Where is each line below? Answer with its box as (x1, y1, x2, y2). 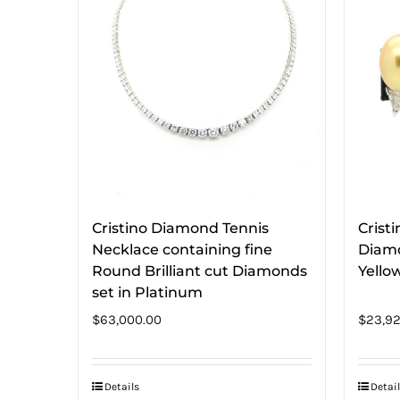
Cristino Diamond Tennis (92, 219, 269, 237)
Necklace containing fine (92, 240, 272, 258)
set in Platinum (92, 283, 203, 301)
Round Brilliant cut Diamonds (92, 262, 307, 279)
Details (104, 379, 139, 393)
